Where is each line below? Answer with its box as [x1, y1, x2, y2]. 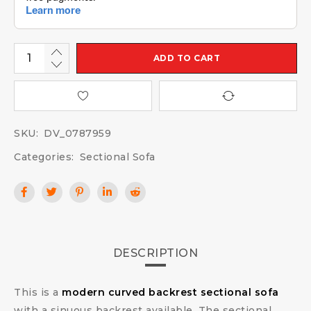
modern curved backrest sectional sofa [62, 286, 279, 299]
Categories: [14, 151, 74, 163]
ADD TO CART [153, 53, 221, 63]
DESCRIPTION [112, 246, 199, 260]
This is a [14, 286, 62, 299]
